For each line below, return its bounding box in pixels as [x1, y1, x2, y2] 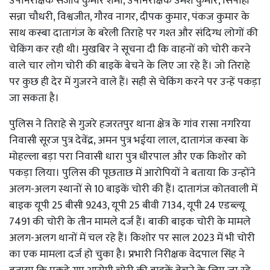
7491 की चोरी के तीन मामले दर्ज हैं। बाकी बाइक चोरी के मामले [9, 212, 251, 231]
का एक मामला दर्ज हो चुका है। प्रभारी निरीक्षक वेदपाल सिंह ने [9, 245, 245, 263]
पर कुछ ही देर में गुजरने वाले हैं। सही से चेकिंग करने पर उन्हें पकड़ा [9, 72, 261, 91]
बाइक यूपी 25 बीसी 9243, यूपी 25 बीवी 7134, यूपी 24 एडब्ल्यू [9, 196, 245, 215]
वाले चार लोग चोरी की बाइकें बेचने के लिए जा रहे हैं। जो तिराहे [9, 56, 250, 75]
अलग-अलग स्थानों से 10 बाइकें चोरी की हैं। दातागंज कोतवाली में [9, 180, 257, 198]
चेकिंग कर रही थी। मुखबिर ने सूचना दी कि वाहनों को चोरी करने [9, 40, 251, 58]
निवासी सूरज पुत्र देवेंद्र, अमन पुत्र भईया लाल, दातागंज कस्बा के [9, 131, 248, 149]
